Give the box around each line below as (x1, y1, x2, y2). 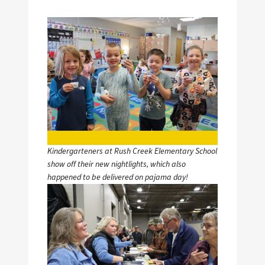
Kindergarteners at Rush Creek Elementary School (47, 146, 217, 157)
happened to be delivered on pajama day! (47, 172, 188, 183)
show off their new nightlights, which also (47, 159, 186, 170)
